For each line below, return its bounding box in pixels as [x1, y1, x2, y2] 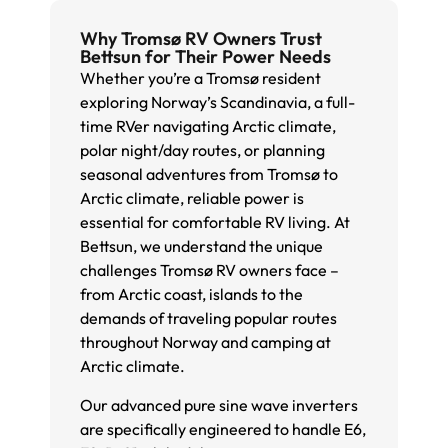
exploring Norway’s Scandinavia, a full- [80, 92, 355, 113]
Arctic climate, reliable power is [80, 188, 304, 209]
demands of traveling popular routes [80, 308, 337, 329]
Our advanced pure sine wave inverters [80, 394, 358, 415]
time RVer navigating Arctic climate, [80, 116, 336, 137]
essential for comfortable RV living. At [80, 212, 350, 233]
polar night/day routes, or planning [80, 140, 325, 161]
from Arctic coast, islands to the [80, 284, 303, 305]
